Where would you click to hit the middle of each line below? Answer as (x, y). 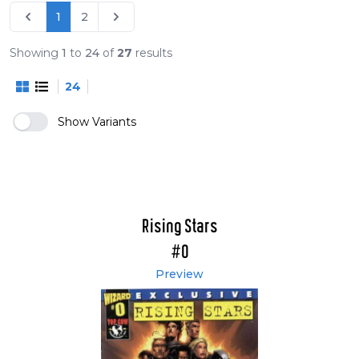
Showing (36, 53)
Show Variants (97, 122)
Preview (179, 274)
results (152, 53)
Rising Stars (179, 227)
